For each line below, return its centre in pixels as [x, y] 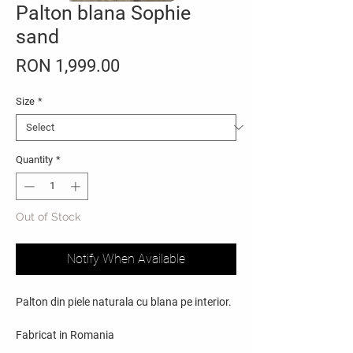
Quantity [34, 159]
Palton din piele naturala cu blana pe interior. [124, 302]
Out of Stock [48, 217]
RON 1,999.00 [68, 65]
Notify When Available [126, 259]
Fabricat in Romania [65, 335]
